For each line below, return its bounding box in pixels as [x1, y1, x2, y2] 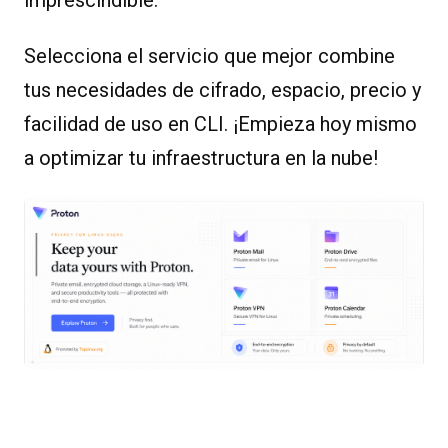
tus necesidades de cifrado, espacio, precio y [24, 78, 421, 103]
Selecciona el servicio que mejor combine [24, 44, 395, 69]
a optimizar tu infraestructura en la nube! [24, 146, 378, 171]
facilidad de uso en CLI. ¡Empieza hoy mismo [24, 112, 417, 137]
